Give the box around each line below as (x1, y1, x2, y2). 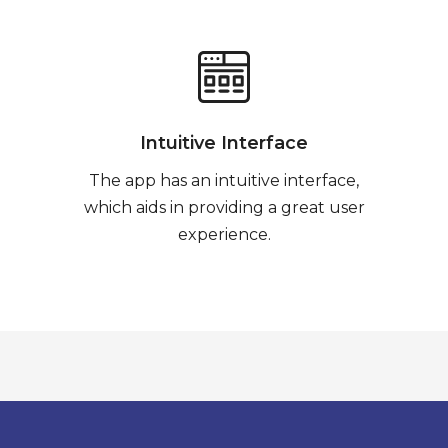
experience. (177, 225, 271, 244)
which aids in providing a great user (83, 198, 365, 217)
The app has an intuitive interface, (89, 171, 359, 190)
